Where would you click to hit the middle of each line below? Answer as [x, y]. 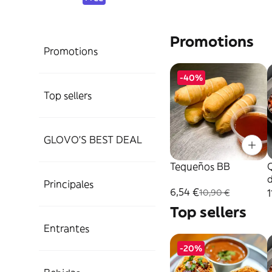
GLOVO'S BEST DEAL [93, 140]
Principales [69, 184]
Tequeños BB [200, 166]
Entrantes [66, 228]
